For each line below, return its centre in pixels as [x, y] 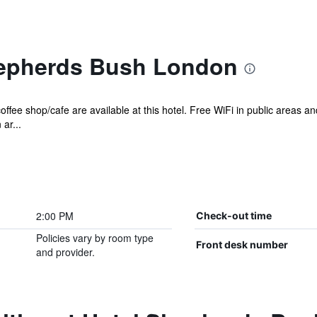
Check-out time [234, 215]
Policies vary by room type [94, 238]
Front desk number [242, 244]
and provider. [65, 252]
